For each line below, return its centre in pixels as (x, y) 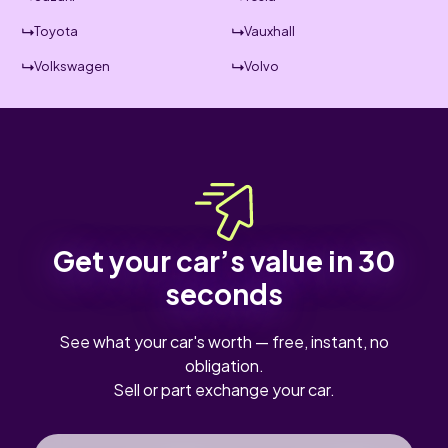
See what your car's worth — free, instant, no (224, 341)
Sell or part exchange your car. (224, 389)
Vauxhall (269, 31)
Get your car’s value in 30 (224, 260)
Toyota (56, 31)
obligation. (224, 365)
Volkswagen (72, 66)
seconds (224, 293)
